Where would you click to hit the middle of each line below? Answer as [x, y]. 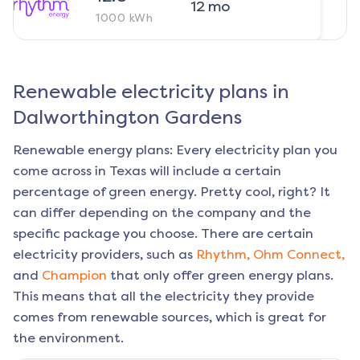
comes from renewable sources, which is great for [170, 317]
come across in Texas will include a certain [147, 171]
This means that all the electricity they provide [164, 297]
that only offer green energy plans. [222, 276]
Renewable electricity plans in [151, 92]
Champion [74, 276]
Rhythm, [223, 255]
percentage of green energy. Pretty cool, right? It [172, 192]
